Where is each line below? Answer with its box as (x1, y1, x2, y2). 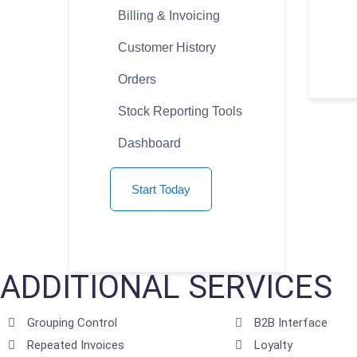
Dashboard (118, 136, 181, 151)
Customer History (118, 41, 216, 55)
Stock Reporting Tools (118, 104, 242, 119)
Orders (118, 73, 156, 87)
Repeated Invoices (26, 338, 124, 353)
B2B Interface (253, 316, 328, 331)
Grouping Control (26, 316, 117, 331)
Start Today (131, 182, 190, 197)
